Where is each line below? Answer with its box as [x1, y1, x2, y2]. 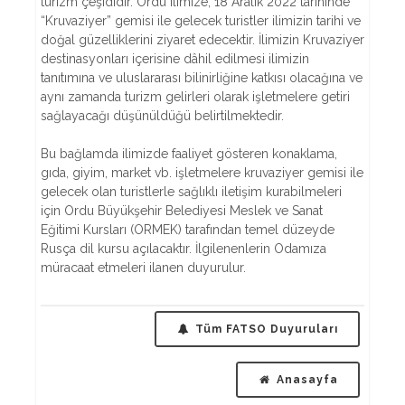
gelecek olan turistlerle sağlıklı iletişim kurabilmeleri [41, 184, 342, 199]
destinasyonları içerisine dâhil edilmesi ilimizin [41, 52, 309, 66]
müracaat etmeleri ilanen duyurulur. [41, 260, 246, 275]
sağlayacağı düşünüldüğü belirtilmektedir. [41, 108, 284, 123]
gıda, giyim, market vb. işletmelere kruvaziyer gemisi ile [41, 165, 363, 180]
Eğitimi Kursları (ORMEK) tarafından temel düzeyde [41, 222, 334, 237]
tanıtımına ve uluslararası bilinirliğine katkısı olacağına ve [41, 71, 363, 85]
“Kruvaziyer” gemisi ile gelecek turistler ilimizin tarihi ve [41, 14, 361, 28]
